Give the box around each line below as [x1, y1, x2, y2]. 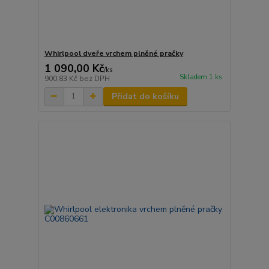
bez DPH [79, 73, 110, 83]
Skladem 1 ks [179, 72, 222, 82]
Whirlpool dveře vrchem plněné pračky [44, 48, 183, 58]
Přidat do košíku [111, 90, 179, 102]
